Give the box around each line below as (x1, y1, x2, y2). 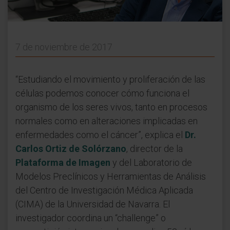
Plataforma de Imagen (15, 157, 110, 168)
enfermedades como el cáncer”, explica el (15, 129, 185, 140)
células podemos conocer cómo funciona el (15, 87, 189, 99)
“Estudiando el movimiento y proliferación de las (15, 73, 205, 85)
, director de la (126, 143, 183, 154)
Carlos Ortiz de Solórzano (15, 143, 126, 154)
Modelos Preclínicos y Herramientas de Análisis (15, 170, 206, 182)
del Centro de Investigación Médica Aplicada (15, 184, 193, 196)
